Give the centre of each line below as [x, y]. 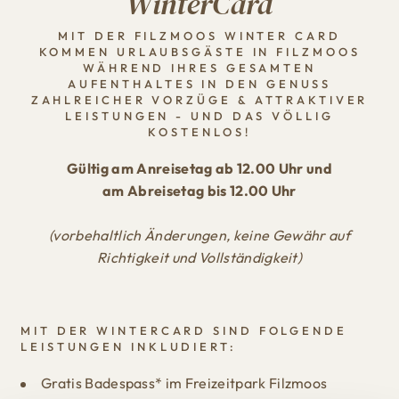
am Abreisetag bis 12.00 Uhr [199, 190]
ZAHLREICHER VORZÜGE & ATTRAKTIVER [199, 99]
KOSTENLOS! [199, 131]
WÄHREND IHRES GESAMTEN [199, 67]
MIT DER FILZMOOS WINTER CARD [199, 35]
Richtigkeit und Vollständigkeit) [199, 257]
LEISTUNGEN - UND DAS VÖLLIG [199, 115]
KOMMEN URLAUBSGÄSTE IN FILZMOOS [199, 51]
